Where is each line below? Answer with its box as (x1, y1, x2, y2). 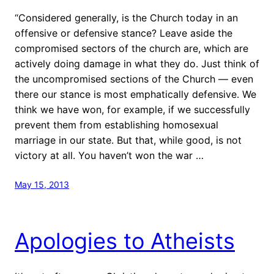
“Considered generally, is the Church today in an (15, 11, 238, 24)
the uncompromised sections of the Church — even (15, 72, 253, 85)
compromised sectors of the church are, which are (15, 42, 248, 54)
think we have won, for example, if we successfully (15, 103, 250, 116)
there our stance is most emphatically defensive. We (15, 87, 256, 100)
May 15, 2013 (15, 179, 69, 190)
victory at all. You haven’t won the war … (15, 149, 204, 161)
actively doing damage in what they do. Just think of (15, 57, 259, 70)
